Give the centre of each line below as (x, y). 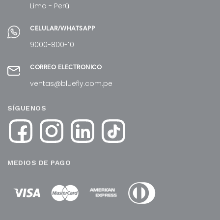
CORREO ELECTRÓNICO (66, 68)
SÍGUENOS (27, 108)
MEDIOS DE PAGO (39, 163)
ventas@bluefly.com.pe (71, 83)
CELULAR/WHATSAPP (62, 29)
